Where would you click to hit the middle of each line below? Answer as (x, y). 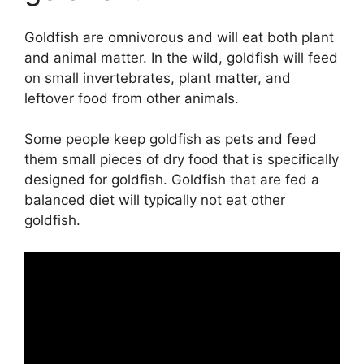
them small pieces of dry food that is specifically (182, 160)
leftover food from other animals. (132, 98)
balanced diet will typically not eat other (155, 200)
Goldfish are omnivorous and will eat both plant (179, 37)
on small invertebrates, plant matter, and (158, 78)
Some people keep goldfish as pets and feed (171, 139)
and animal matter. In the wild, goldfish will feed (181, 57)
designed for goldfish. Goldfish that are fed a (172, 180)
